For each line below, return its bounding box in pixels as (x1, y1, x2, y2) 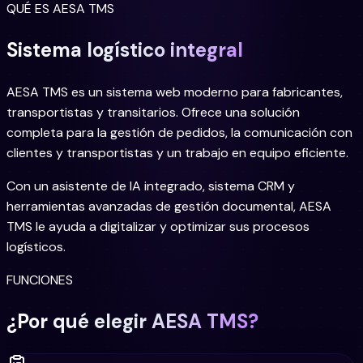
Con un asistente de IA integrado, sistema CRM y (6, 177, 295, 195)
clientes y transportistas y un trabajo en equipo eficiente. (6, 144, 348, 162)
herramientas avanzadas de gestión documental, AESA (6, 198, 331, 216)
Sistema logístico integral (6, 37, 243, 63)
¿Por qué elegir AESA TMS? (6, 309, 258, 335)
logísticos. (6, 238, 66, 256)
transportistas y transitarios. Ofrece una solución (6, 104, 300, 122)
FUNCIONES (6, 271, 73, 289)
